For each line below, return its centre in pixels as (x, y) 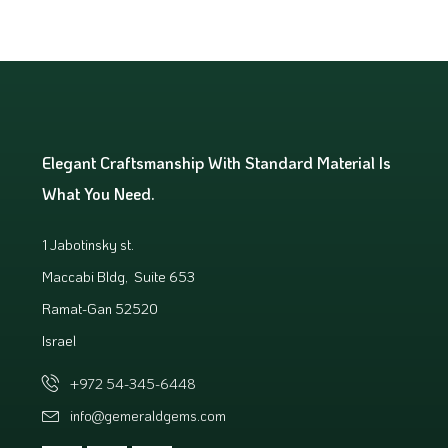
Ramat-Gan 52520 (100, 308)
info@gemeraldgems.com (147, 415)
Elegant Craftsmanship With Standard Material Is (216, 162)
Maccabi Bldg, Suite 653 (118, 276)
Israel (59, 340)
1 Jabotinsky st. (88, 244)
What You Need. (98, 193)
